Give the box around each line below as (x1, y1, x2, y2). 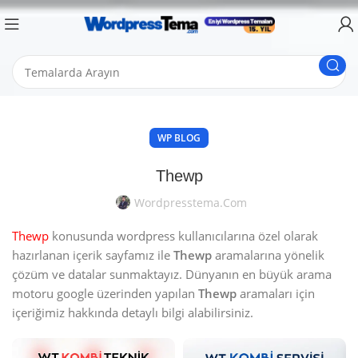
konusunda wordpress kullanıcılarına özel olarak (49, 228, 318, 244)
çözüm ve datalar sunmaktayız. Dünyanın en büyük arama (12, 266, 332, 282)
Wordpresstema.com (133, 195, 247, 210)
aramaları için (237, 285, 315, 301)
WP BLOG (157, 131, 201, 145)
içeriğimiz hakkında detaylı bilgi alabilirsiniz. (12, 304, 253, 320)
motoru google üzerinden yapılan (12, 285, 198, 301)
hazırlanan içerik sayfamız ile (12, 247, 173, 263)
